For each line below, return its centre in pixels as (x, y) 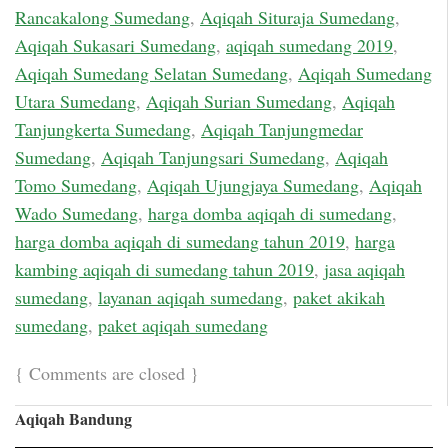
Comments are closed (107, 373)
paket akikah (339, 296)
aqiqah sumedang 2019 (309, 44)
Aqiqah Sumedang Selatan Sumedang (151, 72)
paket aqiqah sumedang (183, 324)
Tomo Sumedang (76, 184)
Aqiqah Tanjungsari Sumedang (213, 156)
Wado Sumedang (76, 212)
